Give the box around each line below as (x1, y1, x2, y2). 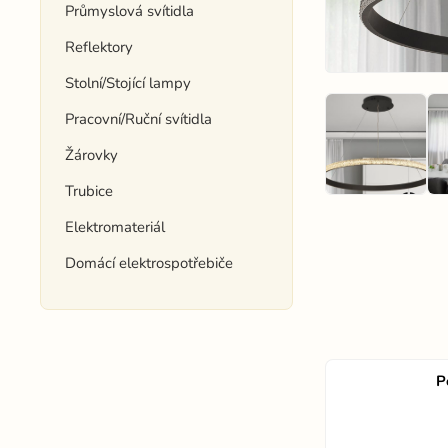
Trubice (65, 181, 114, 201)
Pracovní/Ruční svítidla (65, 109, 213, 129)
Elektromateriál (65, 217, 166, 237)
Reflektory (65, 37, 134, 57)
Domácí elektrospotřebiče (65, 253, 234, 273)
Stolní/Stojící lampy (65, 73, 192, 93)
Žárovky (65, 145, 119, 165)
